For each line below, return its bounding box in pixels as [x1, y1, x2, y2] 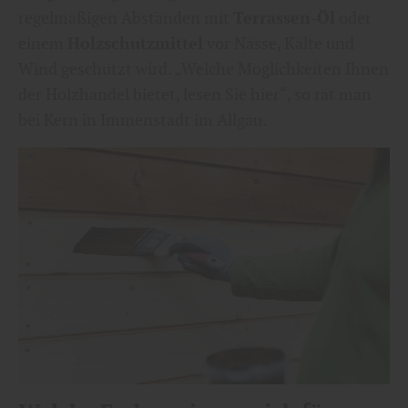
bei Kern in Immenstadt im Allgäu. [18, 108, 267, 130]
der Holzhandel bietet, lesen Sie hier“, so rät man [18, 83, 372, 105]
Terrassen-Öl [233, 6, 335, 28]
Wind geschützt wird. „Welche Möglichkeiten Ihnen [18, 57, 389, 79]
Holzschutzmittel [67, 32, 203, 54]
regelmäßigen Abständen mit [18, 6, 233, 28]
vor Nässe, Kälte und [203, 32, 354, 54]
